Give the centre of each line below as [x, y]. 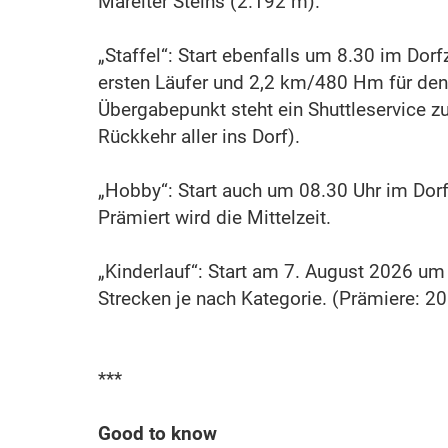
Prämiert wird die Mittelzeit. [214, 217]
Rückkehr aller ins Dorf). [199, 136]
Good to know [157, 433]
